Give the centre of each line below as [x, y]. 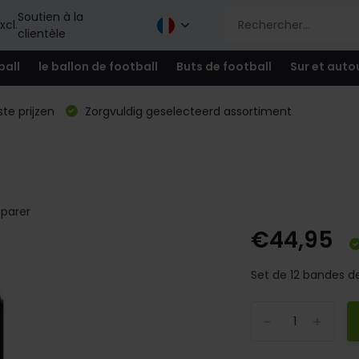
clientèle [41, 33]
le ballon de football [98, 66]
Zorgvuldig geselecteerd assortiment [186, 111]
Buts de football [224, 66]
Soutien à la [50, 16]
